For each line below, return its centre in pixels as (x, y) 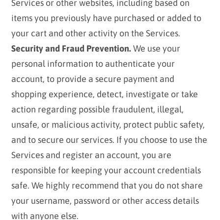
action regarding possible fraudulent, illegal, (97, 110)
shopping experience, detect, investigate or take (104, 94)
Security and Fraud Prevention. (71, 49)
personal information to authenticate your (93, 64)
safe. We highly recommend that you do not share (107, 186)
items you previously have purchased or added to (106, 18)
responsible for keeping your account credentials (106, 170)
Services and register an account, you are (91, 155)
